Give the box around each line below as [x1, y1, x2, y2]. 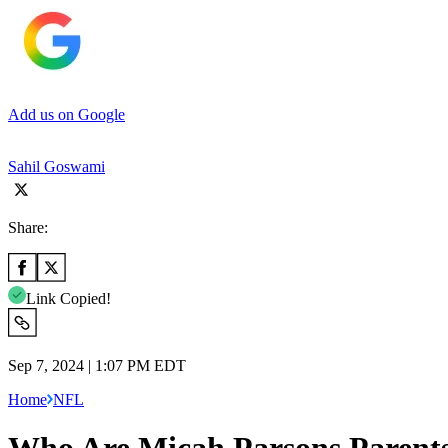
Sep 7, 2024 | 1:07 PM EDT [8, 356, 186, 374]
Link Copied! [26, 289, 111, 307]
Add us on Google [8, 105, 125, 123]
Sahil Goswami [8, 157, 105, 175]
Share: [8, 218, 48, 236]
